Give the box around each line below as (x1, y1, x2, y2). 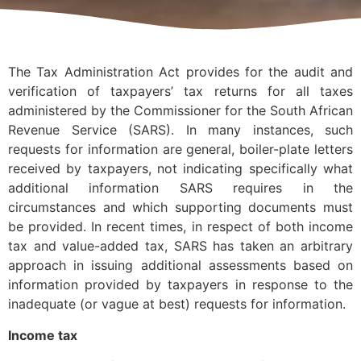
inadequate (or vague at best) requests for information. (8, 296, 346, 313)
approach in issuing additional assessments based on (8, 257, 353, 274)
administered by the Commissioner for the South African (8, 102, 353, 119)
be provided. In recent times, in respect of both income (8, 218, 353, 235)
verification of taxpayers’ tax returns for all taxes (8, 83, 353, 100)
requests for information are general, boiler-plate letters (8, 141, 353, 158)
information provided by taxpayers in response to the (8, 276, 353, 293)
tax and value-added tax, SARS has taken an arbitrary (8, 238, 353, 255)
